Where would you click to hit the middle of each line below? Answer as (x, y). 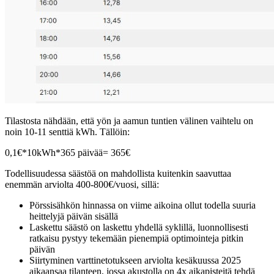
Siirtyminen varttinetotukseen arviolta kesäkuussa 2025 (135, 260)
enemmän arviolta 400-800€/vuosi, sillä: (82, 184)
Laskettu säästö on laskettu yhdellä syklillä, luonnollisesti (139, 227)
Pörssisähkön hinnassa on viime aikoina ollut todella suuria (143, 205)
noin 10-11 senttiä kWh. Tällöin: (67, 131)
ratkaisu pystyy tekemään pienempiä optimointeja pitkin (136, 238)
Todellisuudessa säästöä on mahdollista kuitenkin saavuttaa (118, 173)
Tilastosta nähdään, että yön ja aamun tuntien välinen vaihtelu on (129, 120)
